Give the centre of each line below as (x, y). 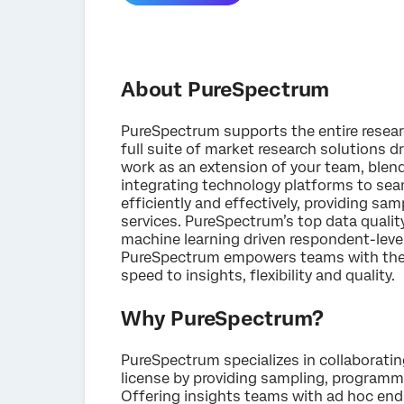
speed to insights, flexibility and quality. (258, 276)
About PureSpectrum (225, 90)
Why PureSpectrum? (222, 319)
